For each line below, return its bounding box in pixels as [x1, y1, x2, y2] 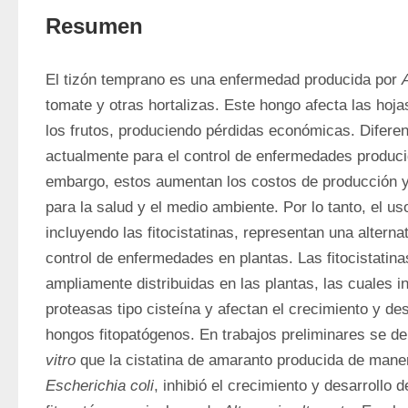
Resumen [46, 14, 143, 38]
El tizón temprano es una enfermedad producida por [46, 71, 402, 88]
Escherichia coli [46, 377, 154, 394]
